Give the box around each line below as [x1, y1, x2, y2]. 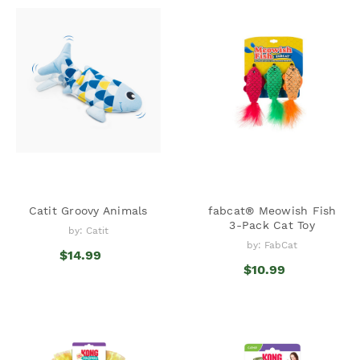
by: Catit [67, 224, 108, 236]
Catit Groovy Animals [28, 203, 148, 217]
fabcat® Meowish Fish [207, 203, 337, 217]
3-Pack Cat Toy [229, 218, 315, 231]
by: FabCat [247, 239, 297, 251]
